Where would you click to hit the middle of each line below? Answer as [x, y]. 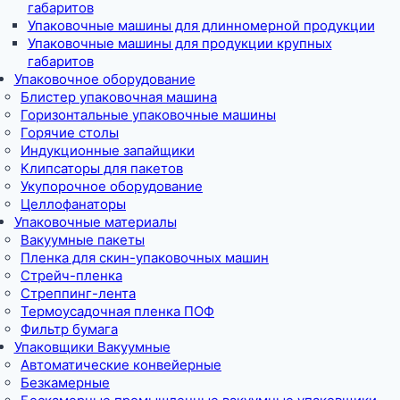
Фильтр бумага [69, 329]
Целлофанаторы [73, 204]
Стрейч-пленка [71, 275]
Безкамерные [65, 382]
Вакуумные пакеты [83, 239]
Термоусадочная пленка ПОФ [117, 311]
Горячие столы [70, 132]
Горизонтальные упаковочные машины [148, 114]
